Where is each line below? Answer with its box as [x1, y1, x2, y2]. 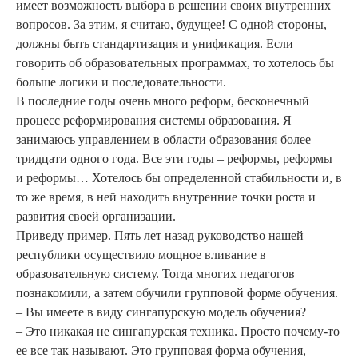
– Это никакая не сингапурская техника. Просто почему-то [16, 324, 340, 339]
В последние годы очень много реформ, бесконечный [16, 94, 309, 109]
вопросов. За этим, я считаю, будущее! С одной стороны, [16, 18, 327, 32]
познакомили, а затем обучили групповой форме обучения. [16, 286, 338, 300]
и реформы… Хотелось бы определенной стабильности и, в [16, 171, 342, 185]
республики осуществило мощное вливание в [16, 248, 266, 262]
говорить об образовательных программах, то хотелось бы [16, 56, 334, 70]
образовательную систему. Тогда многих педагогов [16, 267, 295, 281]
